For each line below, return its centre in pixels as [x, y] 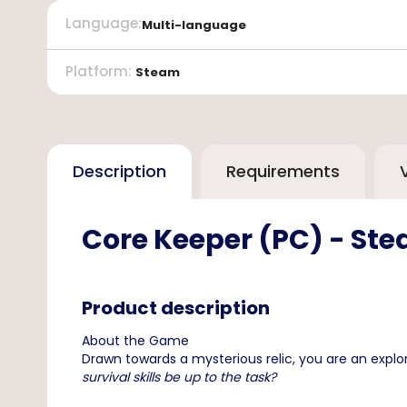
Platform [97, 72]
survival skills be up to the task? [179, 377]
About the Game [135, 341]
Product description [176, 308]
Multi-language [194, 25]
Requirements [283, 172]
